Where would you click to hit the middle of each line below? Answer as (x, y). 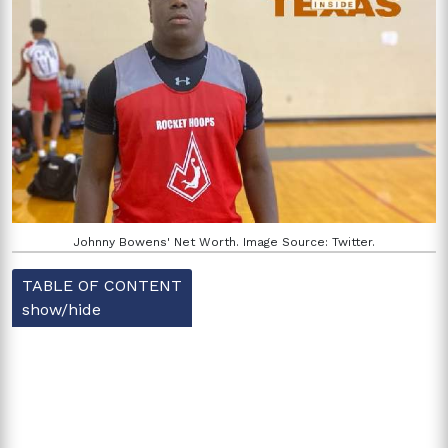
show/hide (61, 309)
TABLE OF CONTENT (102, 285)
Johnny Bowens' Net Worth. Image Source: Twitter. (224, 241)
